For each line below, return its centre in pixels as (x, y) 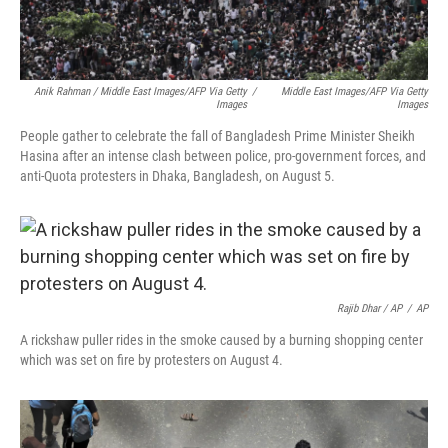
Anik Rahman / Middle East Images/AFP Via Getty (141, 91)
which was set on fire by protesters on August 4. (151, 359)
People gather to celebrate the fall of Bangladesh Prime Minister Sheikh (217, 135)
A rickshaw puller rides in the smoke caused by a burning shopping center (221, 339)
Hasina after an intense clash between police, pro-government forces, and (223, 155)
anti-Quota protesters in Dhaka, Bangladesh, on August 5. (177, 175)
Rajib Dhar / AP (369, 308)
